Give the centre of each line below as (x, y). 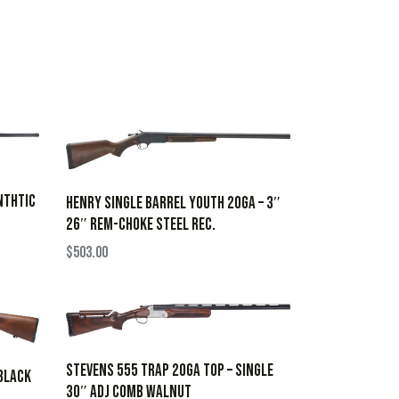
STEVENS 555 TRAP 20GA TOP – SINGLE (169, 370)
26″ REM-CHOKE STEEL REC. (140, 224)
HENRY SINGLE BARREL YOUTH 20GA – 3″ (173, 203)
